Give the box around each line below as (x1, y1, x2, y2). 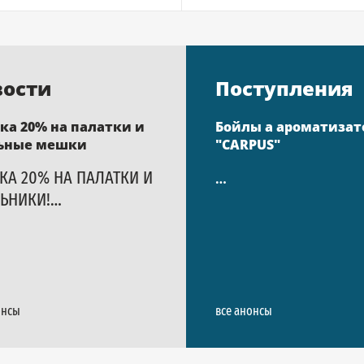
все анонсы (215, 303, 272, 318)
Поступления (215, 75, 353, 102)
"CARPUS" (215, 136, 280, 154)
